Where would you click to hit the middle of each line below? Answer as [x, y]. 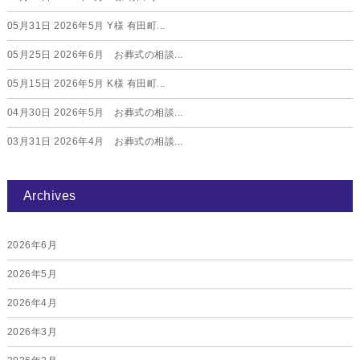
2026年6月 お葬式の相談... [117, 54]
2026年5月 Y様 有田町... [108, 25]
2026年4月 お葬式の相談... [117, 141]
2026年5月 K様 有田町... [108, 83]
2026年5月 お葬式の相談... [117, 112]
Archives [49, 195]
